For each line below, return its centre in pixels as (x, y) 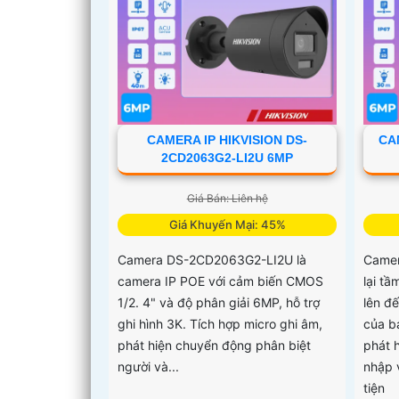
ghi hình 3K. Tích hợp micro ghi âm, (220, 323)
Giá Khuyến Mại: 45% (227, 224)
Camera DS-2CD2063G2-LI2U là (212, 259)
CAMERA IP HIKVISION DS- (228, 139)
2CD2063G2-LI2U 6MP (228, 157)
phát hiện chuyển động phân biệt (214, 345)
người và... (148, 366)
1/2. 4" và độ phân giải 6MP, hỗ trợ (219, 302)
